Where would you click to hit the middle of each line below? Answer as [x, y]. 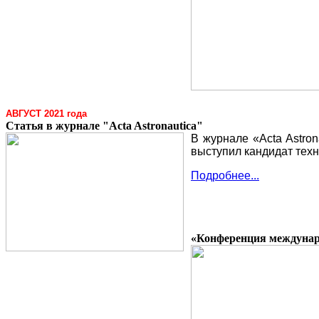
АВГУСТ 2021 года [46, 114]
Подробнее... [225, 176]
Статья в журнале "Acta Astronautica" [104, 126]
